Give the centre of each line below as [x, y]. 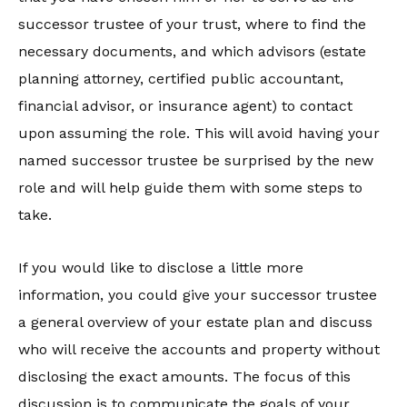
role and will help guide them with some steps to [190, 188]
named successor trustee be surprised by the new [196, 160]
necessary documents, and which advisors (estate [192, 51]
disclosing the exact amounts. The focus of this [184, 377]
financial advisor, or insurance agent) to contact [185, 106]
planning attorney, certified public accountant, [181, 79]
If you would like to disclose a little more [161, 268]
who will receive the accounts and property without [199, 349]
